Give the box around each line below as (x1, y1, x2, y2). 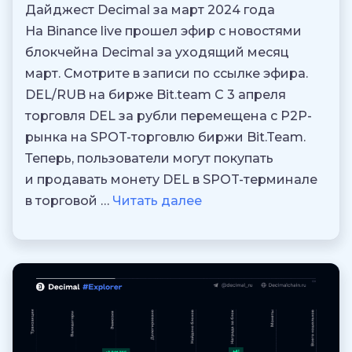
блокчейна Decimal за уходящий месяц (25, 45, 289, 60)
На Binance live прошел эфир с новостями (25, 24, 302, 39)
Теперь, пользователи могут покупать (25, 151, 273, 167)
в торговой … (25, 193, 112, 209)
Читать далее (112, 193, 202, 209)
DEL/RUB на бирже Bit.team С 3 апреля (25, 87, 286, 103)
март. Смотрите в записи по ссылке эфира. (25, 66, 308, 82)
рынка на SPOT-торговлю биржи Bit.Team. (25, 130, 306, 145)
